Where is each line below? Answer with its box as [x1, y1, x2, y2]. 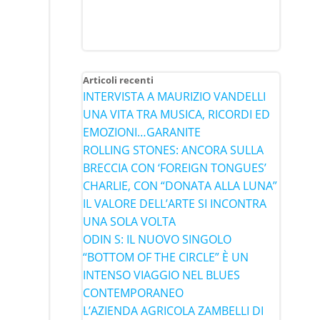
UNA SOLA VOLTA [82, 213, 176, 229]
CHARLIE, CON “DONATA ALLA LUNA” [82, 177, 277, 194]
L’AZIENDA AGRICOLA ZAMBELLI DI [82, 302, 264, 319]
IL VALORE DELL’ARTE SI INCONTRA [82, 195, 266, 211]
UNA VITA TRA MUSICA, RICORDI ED [82, 106, 270, 122]
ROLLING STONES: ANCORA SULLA [82, 141, 264, 158]
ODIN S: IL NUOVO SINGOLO [82, 231, 231, 247]
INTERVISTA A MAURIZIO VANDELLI [82, 88, 266, 104]
